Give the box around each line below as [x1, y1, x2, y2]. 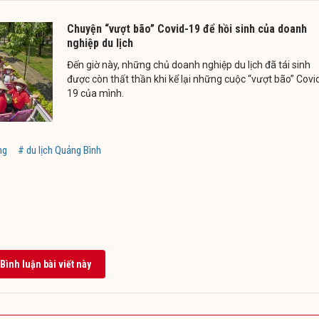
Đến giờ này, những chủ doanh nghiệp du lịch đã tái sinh [67, 58, 310, 70]
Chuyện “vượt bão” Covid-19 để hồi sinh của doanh [67, 21, 307, 36]
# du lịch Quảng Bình [18, 143, 101, 157]
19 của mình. [67, 87, 124, 99]
